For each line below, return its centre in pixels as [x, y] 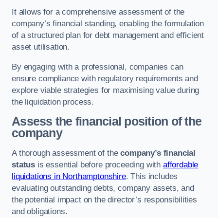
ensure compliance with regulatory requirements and [105, 78]
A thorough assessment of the [66, 153]
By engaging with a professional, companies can [98, 67]
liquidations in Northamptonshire [69, 176]
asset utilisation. [41, 47]
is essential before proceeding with [99, 164]
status [24, 164]
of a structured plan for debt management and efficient [108, 36]
